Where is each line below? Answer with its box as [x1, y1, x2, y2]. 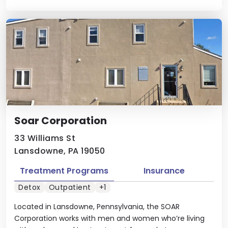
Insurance [143, 165, 185, 177]
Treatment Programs [20, 165, 108, 177]
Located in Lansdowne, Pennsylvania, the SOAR [14, 201, 180, 212]
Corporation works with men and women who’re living [14, 213, 205, 223]
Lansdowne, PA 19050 [14, 145, 105, 157]
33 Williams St [14, 132, 75, 144]
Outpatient [48, 182, 91, 192]
